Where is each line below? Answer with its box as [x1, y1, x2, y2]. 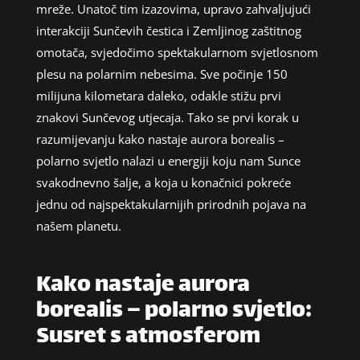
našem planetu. [35, 217, 121, 234]
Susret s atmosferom [35, 317, 260, 358]
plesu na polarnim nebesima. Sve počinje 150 [35, 65, 288, 82]
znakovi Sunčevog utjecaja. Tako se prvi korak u [35, 108, 299, 125]
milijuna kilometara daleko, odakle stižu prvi [35, 87, 281, 104]
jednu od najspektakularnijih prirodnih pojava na [35, 195, 306, 212]
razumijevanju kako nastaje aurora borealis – [35, 130, 284, 147]
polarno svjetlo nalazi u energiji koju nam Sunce [35, 152, 301, 169]
